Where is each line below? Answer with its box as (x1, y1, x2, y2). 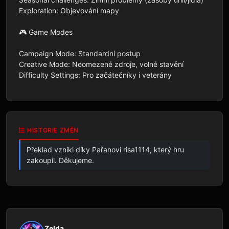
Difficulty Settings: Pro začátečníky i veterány (19, 70, 172, 79)
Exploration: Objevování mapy (19, 6, 119, 15)
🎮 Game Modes (19, 27, 73, 36)
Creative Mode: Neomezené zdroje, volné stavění (19, 59, 184, 68)
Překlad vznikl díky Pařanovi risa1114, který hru (27, 145, 184, 154)
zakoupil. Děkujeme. (27, 155, 94, 165)
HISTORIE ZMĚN (25, 126, 79, 134)
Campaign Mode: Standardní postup (19, 49, 141, 58)
